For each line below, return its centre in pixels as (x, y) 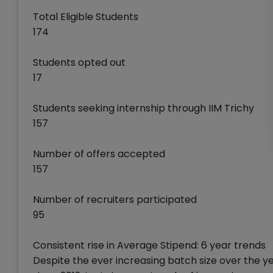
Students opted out (79, 62)
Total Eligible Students (86, 17)
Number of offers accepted (99, 154)
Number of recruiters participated (115, 200)
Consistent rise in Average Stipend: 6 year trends (149, 245)
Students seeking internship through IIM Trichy (144, 108)
